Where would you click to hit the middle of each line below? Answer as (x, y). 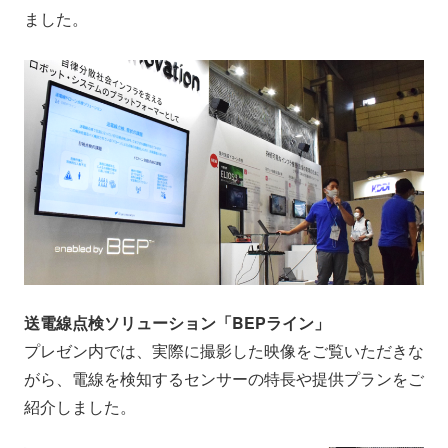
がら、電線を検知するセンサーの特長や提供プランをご (224, 378)
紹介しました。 (80, 406)
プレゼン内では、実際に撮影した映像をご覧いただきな (224, 350)
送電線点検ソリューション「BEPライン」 (177, 322)
